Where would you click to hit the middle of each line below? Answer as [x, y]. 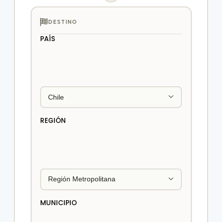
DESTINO [63, 22]
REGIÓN [53, 121]
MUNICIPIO [58, 203]
